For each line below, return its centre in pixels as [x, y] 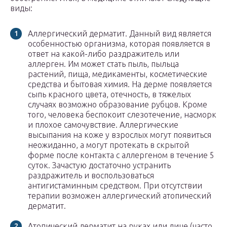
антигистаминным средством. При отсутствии [115, 186]
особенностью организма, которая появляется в [119, 44]
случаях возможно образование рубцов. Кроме [118, 105]
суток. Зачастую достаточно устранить [99, 165]
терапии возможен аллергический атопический [120, 196]
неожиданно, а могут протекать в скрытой [108, 145]
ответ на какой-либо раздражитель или [104, 54]
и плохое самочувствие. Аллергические [103, 125]
